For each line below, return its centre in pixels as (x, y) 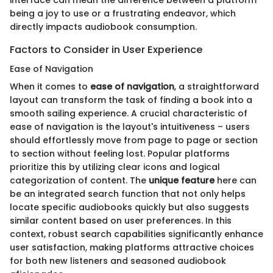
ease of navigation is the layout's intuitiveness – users (130, 127)
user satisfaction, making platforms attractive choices (132, 248)
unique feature (182, 181)
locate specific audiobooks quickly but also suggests (129, 207)
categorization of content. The (79, 181)
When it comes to (50, 87)
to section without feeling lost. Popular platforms (120, 154)
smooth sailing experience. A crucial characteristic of (129, 114)
